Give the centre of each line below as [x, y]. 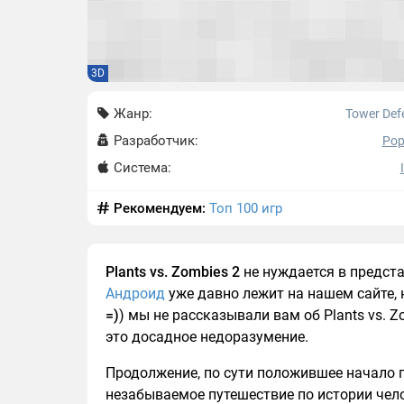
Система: [141, 168]
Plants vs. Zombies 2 [173, 272]
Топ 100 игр [246, 208]
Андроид [135, 294]
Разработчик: [154, 141]
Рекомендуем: [160, 208]
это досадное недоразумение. [207, 337]
